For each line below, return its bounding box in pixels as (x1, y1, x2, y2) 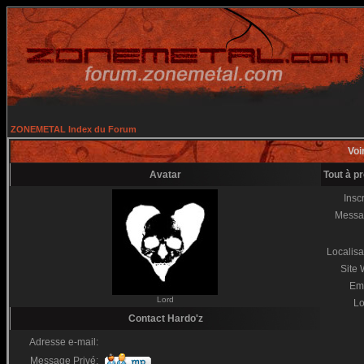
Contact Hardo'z (128, 313, 203, 324)
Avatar (149, 169, 181, 180)
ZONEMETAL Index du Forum (11, 124, 136, 134)
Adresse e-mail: (29, 336, 98, 348)
